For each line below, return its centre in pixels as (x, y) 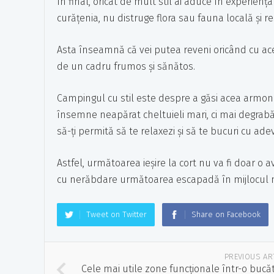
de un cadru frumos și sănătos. (126, 66)
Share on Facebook (226, 214)
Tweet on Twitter (117, 214)
